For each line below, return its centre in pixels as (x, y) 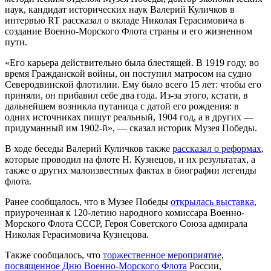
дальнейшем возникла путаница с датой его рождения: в (122, 106)
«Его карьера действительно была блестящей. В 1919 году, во (132, 62)
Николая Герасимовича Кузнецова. (77, 234)
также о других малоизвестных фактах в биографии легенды (131, 170)
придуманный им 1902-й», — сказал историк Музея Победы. (131, 128)
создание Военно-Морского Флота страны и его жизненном (129, 31)
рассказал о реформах (217, 148)
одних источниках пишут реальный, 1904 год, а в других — (129, 117)
